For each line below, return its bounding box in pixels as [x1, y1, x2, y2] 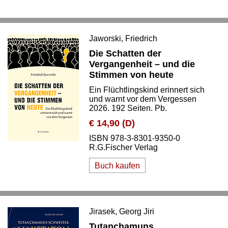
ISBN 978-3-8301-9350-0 [89, 134, 180, 142]
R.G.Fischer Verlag [89, 143, 158, 152]
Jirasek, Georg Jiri [89, 207, 154, 216]
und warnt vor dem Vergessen [89, 95, 196, 103]
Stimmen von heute [89, 70, 174, 80]
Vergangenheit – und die [89, 59, 195, 69]
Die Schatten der [89, 48, 161, 59]
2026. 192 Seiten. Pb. [89, 104, 167, 112]
